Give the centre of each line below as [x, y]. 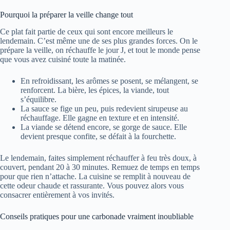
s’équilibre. [39, 99]
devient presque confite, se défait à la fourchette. [98, 136]
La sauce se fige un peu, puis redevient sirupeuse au [104, 108]
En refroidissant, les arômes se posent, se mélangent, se [109, 81]
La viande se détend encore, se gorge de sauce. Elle [104, 127]
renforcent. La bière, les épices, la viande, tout [95, 90]
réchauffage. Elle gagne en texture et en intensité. [100, 118]
